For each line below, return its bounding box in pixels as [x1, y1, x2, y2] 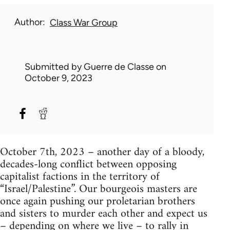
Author [14, 16, 43, 28]
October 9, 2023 [25, 72, 92, 84]
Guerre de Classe [84, 61, 154, 73]
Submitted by [25, 61, 84, 73]
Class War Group [50, 17, 118, 29]
